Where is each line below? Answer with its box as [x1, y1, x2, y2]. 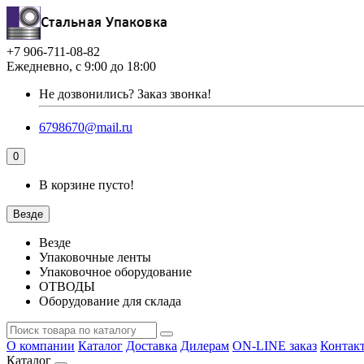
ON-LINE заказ [232, 339, 317, 353]
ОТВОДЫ [39, 279, 95, 293]
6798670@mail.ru [39, 120, 132, 134]
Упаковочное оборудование [39, 265, 192, 279]
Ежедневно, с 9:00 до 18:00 [6, 59, 156, 73]
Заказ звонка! [137, 87, 211, 101]
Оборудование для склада [39, 294, 181, 308]
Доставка [126, 339, 177, 353]
